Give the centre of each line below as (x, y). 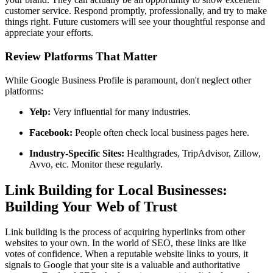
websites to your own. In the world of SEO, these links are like (126, 243)
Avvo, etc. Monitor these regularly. (96, 164)
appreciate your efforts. (49, 33)
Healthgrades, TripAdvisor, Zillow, (193, 153)
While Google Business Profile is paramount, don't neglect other (128, 80)
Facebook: (51, 132)
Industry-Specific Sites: (77, 153)
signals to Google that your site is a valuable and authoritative (122, 265)
